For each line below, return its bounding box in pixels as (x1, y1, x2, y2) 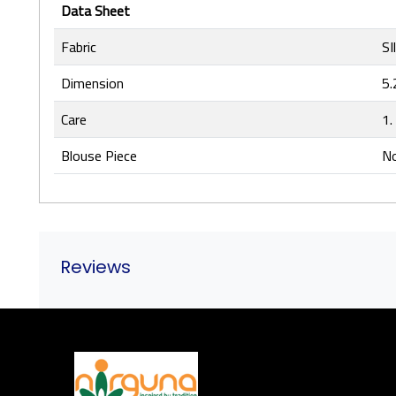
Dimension (61, 70, 124, 96)
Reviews (60, 255, 131, 279)
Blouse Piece (61, 142, 137, 169)
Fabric (61, 34, 96, 60)
